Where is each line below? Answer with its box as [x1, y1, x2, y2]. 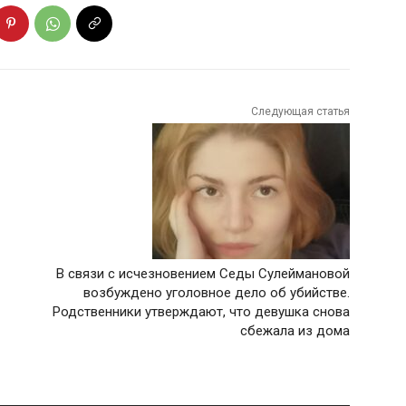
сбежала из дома [239, 323, 350, 340]
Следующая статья [250, 105, 350, 119]
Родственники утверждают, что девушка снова [52, 304, 350, 321]
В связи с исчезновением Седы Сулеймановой [55, 266, 350, 283]
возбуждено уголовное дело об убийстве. [82, 285, 350, 302]
